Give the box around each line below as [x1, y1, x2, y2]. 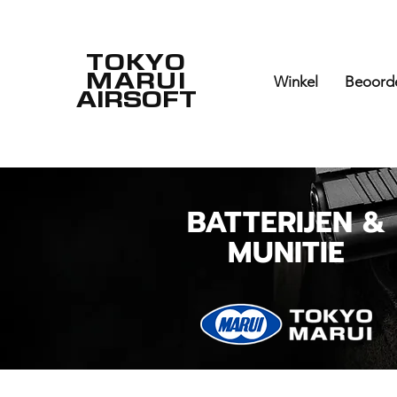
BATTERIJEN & [187, 200, 386, 245]
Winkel [274, 73, 319, 90]
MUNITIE [228, 230, 346, 275]
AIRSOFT [75, 83, 197, 113]
